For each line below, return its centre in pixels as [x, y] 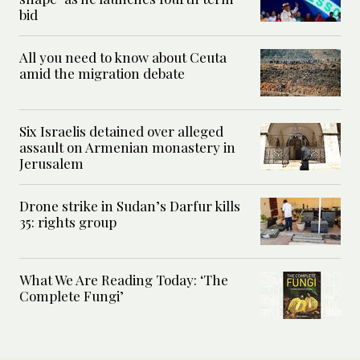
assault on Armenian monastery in [127, 147]
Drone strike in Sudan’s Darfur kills [130, 206]
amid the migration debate [102, 74]
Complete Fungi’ [72, 296]
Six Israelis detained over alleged [121, 131]
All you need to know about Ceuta [123, 57]
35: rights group [68, 222]
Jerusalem [51, 164]
